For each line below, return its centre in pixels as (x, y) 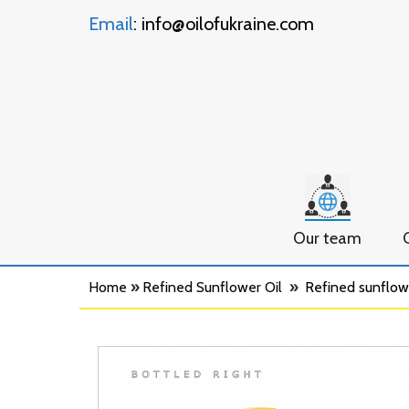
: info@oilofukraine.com (224, 24)
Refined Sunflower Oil (212, 287)
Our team (328, 238)
